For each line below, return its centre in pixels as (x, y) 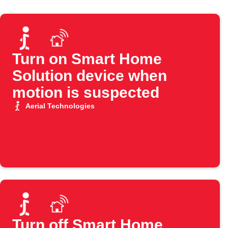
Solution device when (90, 76)
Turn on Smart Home (87, 59)
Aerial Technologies (60, 106)
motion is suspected (86, 93)
